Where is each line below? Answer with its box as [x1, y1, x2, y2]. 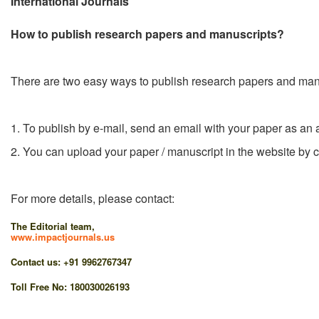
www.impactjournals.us [11, 229, 115, 244]
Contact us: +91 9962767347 [11, 254, 132, 268]
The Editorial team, [11, 219, 95, 233]
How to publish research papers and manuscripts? [11, 25, 284, 42]
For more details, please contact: [11, 189, 174, 206]
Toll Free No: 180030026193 [11, 279, 130, 293]
